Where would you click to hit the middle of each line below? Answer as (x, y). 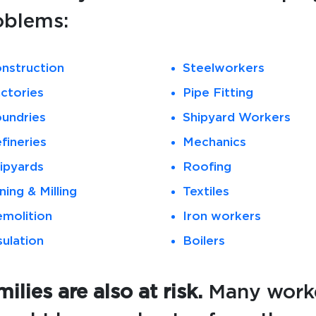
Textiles (206, 192)
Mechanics (214, 142)
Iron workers (221, 216)
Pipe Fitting (218, 93)
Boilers (203, 241)
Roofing (207, 167)
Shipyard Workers (236, 117)
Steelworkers (223, 68)
